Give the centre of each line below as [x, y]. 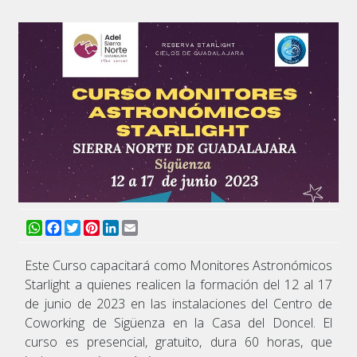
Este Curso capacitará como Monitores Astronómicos [178, 265]
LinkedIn [143, 226]
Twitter [100, 226]
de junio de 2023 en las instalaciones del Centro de [178, 303]
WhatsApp [71, 226]
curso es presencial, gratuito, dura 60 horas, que [178, 341]
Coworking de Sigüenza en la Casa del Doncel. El [178, 322]
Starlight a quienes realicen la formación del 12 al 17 [178, 284]
